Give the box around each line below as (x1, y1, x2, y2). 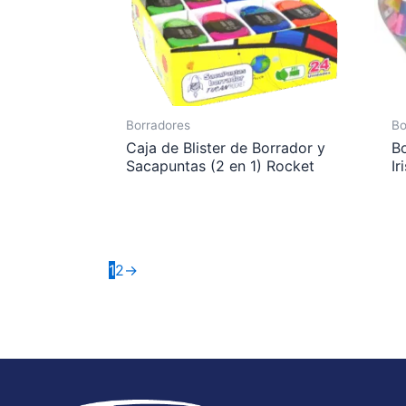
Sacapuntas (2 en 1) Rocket (126, 157, 315, 176)
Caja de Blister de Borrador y (126, 139, 326, 158)
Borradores (126, 117, 191, 132)
